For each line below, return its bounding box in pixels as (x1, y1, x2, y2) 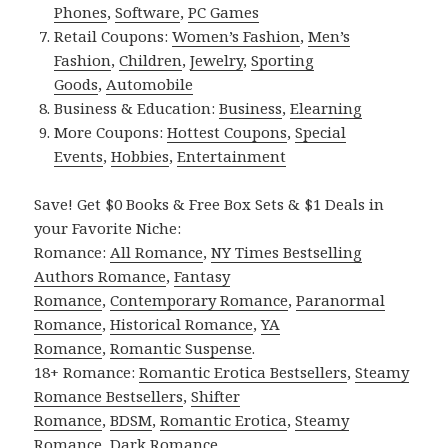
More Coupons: (54, 121, 168, 142)
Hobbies (111, 145, 170, 166)
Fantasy (174, 265, 231, 286)
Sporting (251, 49, 315, 70)
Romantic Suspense (110, 337, 253, 358)
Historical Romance (110, 313, 254, 334)
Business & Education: (54, 97, 220, 118)
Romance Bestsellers (34, 385, 184, 406)
